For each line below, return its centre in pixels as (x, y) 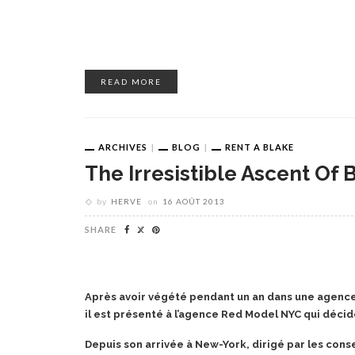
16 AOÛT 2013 (194, 202)
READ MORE (131, 81)
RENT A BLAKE (260, 147)
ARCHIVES (123, 147)
